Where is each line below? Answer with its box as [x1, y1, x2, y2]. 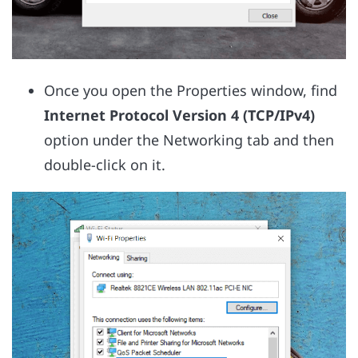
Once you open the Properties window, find [44, 80, 337, 100]
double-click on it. [44, 154, 165, 174]
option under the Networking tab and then [44, 129, 334, 149]
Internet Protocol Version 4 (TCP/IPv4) [44, 105, 315, 125]
